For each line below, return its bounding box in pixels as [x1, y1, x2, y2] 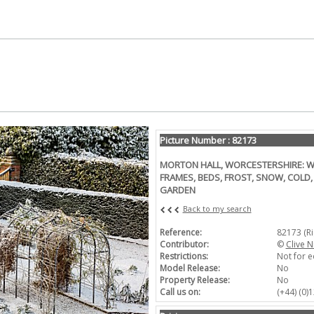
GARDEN [159, 184, 196, 196]
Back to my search [182, 203, 252, 214]
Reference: [159, 226, 202, 238]
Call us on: [159, 286, 200, 298]
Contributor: [159, 238, 209, 250]
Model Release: [159, 262, 220, 274]
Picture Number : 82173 [159, 134, 257, 146]
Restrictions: [159, 250, 208, 262]
